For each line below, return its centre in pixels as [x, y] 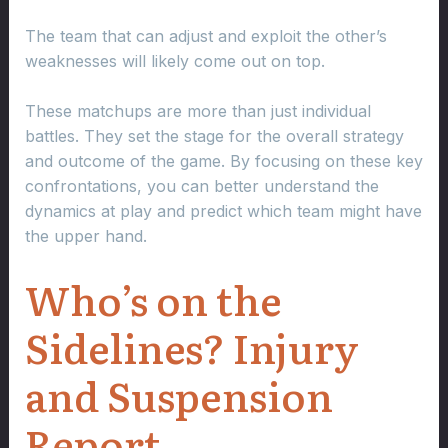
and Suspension [178, 395]
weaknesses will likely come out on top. [174, 60]
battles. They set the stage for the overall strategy [214, 136]
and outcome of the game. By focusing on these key [223, 161]
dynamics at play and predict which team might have [223, 211]
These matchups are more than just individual [197, 111]
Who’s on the [153, 299]
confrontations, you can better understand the [201, 186]
